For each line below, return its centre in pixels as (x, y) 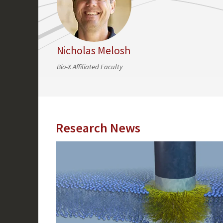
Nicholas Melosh (93, 51)
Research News (98, 128)
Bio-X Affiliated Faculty (89, 67)
